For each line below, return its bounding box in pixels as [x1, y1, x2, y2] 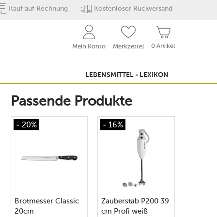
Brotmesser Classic [14, 197, 79, 205]
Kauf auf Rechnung [8, 4, 68, 13]
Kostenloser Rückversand [94, 4, 172, 13]
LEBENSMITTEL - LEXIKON [85, 72, 169, 78]
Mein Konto [72, 43, 106, 50]
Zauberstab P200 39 [101, 197, 170, 205]
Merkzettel [113, 43, 144, 50]
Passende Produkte [10, 93, 132, 109]
